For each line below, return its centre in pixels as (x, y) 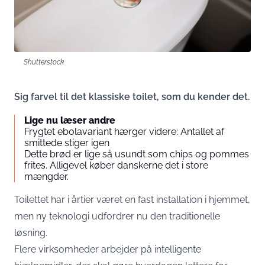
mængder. (46, 177)
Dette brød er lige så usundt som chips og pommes (137, 154)
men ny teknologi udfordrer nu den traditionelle (117, 216)
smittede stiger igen (67, 143)
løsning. (31, 233)
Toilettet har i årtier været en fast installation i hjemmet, (132, 200)
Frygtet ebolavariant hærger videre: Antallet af (124, 132)
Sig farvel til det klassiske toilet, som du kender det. (132, 97)
